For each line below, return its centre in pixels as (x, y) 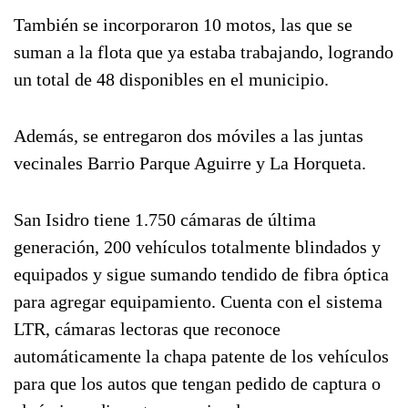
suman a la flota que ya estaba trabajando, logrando (204, 52)
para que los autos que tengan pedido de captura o (197, 383)
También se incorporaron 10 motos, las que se (183, 25)
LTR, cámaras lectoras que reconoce (147, 329)
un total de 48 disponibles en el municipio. (171, 79)
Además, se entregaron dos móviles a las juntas (189, 136)
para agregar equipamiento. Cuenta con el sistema (198, 301)
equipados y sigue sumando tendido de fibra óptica (201, 274)
